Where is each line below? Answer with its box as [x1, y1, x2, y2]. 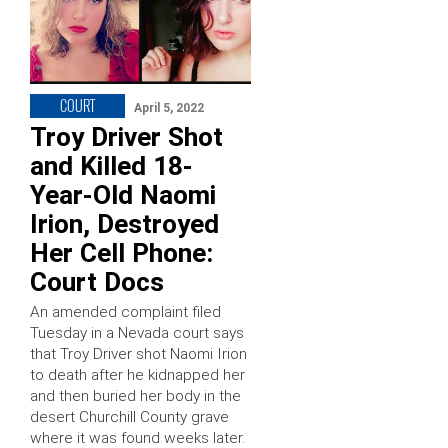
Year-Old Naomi [30, 179, 216, 210]
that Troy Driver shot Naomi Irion [30, 344, 247, 363]
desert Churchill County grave [30, 407, 229, 426]
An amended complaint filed [30, 302, 221, 321]
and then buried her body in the [30, 386, 241, 405]
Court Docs [30, 266, 164, 297]
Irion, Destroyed [30, 208, 219, 239]
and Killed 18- [30, 150, 193, 181]
